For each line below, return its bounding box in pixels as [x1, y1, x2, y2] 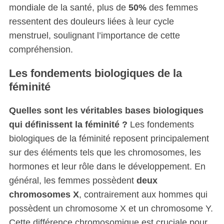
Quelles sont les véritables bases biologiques [8, 105, 203, 115]
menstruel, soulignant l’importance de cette [8, 30, 180, 40]
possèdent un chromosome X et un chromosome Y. [8, 203, 213, 213]
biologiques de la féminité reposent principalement [8, 133, 209, 143]
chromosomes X [8, 189, 79, 199]
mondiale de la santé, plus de [8, 2, 128, 12]
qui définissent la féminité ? [8, 119, 127, 129]
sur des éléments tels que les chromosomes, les [8, 147, 201, 157]
